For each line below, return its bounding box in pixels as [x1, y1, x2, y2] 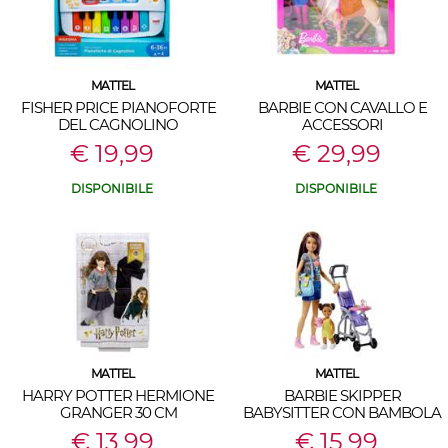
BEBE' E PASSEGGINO [268, 420, 416, 439]
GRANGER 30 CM [59, 403, 177, 422]
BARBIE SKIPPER [283, 386, 401, 405]
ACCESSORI [301, 115, 383, 134]
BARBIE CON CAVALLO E [257, 98, 427, 117]
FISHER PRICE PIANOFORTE [20, 98, 216, 117]
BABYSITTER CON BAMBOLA [243, 403, 441, 422]
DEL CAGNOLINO [58, 115, 178, 134]
